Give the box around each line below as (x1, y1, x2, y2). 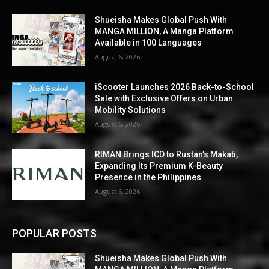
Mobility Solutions (95, 104, 166, 115)
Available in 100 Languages (95, 38, 202, 48)
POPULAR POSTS (12, 227, 97, 240)
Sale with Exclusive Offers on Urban (95, 93, 234, 103)
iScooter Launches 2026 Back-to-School (95, 82, 255, 92)
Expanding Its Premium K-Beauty (95, 160, 223, 171)
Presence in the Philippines (95, 172, 202, 182)
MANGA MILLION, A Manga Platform (95, 26, 234, 37)
